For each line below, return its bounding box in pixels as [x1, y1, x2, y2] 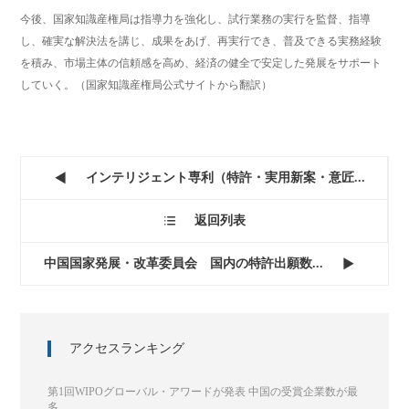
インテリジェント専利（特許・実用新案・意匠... [85, 170, 365, 184]
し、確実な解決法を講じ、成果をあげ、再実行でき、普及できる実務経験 [20, 34, 383, 47]
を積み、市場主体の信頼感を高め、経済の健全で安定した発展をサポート [20, 56, 383, 69]
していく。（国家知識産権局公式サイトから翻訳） [20, 78, 273, 91]
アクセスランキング [69, 341, 185, 355]
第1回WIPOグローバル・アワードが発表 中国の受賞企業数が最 [47, 384, 359, 398]
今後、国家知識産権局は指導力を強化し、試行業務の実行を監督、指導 [20, 12, 372, 26]
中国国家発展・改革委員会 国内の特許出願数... [44, 256, 323, 270]
